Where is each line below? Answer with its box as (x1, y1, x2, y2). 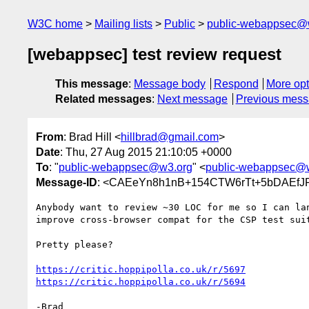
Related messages (55, 93, 152, 106)
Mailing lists (94, 18, 152, 30)
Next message (157, 93, 228, 106)
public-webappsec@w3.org (59, 161, 192, 173)
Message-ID (36, 176, 97, 188)
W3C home (28, 18, 83, 30)
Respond (213, 78, 259, 90)
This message (55, 78, 128, 90)
